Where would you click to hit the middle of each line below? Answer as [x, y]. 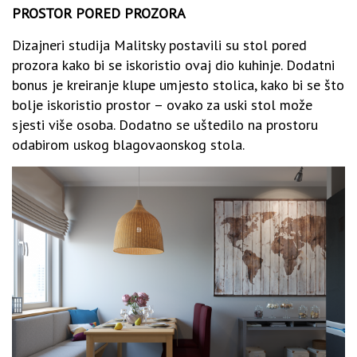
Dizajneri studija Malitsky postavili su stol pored [159, 45]
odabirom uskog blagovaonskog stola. [128, 145]
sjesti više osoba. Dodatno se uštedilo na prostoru [165, 125]
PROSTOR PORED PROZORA [99, 14]
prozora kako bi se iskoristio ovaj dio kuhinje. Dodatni [173, 65]
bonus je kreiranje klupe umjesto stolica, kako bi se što [178, 85]
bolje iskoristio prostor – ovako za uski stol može [162, 105]
